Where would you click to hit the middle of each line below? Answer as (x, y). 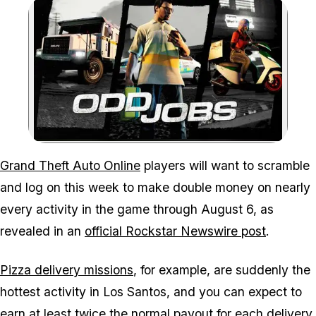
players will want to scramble (225, 166)
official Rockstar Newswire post (175, 231)
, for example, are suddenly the (222, 270)
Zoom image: (184, 146)
